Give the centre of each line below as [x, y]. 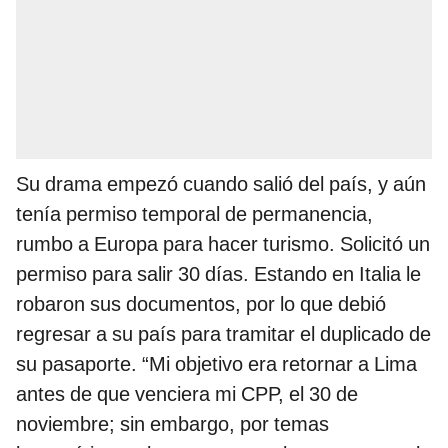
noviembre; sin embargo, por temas [172, 424]
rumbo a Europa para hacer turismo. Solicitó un [223, 244]
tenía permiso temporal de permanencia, [194, 214]
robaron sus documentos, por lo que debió [201, 304]
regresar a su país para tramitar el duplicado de [223, 334]
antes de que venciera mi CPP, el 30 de [187, 394]
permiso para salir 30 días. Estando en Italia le [218, 274]
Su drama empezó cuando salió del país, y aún [221, 184]
